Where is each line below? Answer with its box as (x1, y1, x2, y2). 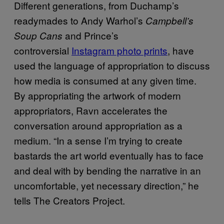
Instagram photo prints (71, 43, 167, 57)
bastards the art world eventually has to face (14, 148, 203, 162)
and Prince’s (65, 28, 118, 42)
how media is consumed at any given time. (14, 73, 196, 87)
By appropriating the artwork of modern (14, 88, 181, 102)
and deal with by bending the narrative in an (14, 163, 201, 177)
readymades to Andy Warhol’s (14, 13, 145, 27)
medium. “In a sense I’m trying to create (14, 133, 182, 147)
